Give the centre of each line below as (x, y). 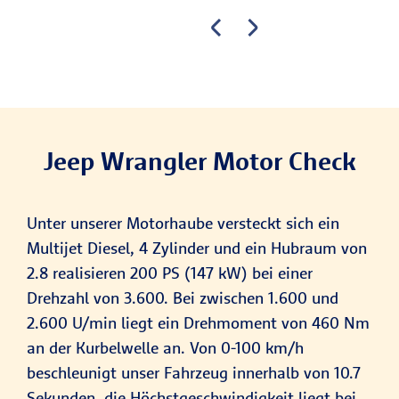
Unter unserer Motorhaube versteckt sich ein (183, 223)
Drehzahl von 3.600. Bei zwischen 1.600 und (183, 298)
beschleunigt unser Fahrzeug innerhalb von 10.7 (194, 373)
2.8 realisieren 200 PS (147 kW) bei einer (170, 273)
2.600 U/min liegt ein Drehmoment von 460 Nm (198, 323)
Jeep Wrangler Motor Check (199, 161)
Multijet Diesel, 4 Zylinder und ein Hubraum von (197, 248)
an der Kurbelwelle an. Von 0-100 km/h (165, 348)
